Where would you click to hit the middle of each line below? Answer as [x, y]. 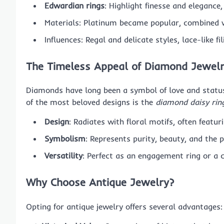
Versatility [63, 156]
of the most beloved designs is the [91, 102]
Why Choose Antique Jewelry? [100, 182]
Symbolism [65, 139]
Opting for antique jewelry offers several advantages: [124, 206]
